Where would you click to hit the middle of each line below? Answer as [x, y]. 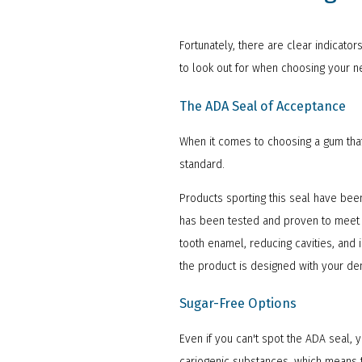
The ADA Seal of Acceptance [263, 106]
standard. [204, 164]
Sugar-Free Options [238, 303]
